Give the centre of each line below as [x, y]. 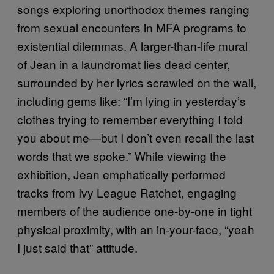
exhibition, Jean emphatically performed [121, 174]
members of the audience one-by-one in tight [135, 210]
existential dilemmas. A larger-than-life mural [132, 45]
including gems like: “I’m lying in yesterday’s [131, 100]
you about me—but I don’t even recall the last [135, 137]
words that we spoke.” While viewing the [122, 155]
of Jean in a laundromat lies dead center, [124, 64]
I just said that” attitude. [77, 247]
